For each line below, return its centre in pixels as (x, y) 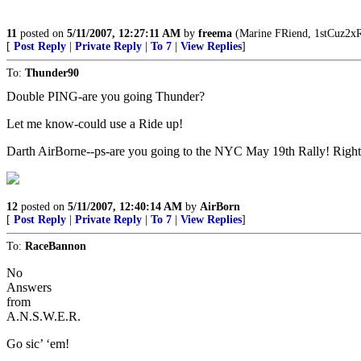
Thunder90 (52, 73)
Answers (29, 287)
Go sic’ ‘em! (38, 344)
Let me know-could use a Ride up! (95, 124)
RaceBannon (56, 246)
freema (215, 33)
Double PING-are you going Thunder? (106, 96)
